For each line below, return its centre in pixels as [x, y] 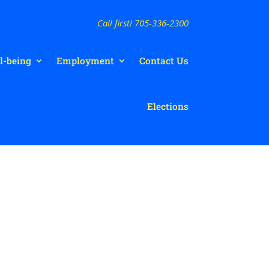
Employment [85, 60]
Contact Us [164, 60]
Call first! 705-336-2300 [143, 23]
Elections [168, 106]
